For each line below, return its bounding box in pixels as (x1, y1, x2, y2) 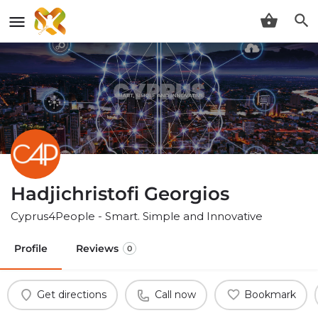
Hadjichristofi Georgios (11, 182, 229, 205)
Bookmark (243, 288, 296, 302)
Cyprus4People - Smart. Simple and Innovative (11, 209, 263, 223)
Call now (154, 288, 196, 302)
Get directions (36, 288, 106, 302)
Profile (14, 241, 48, 255)
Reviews (76, 241, 119, 255)
